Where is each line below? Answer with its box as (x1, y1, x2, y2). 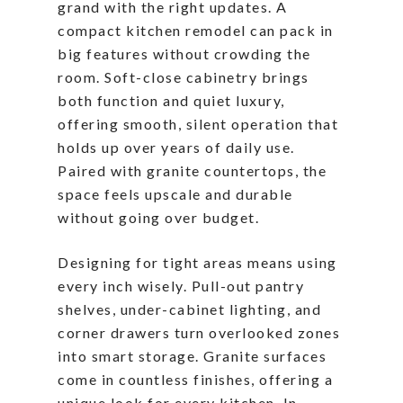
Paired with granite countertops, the (58, 162, 327, 180)
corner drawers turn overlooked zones (58, 324, 340, 342)
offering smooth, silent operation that (58, 115, 338, 133)
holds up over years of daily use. (58, 139, 295, 157)
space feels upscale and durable (58, 185, 293, 203)
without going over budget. (58, 209, 259, 227)
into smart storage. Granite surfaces (58, 347, 327, 365)
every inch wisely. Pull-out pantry (58, 277, 304, 295)
